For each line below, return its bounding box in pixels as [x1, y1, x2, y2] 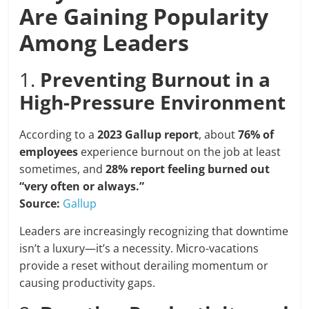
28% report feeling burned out [106, 161, 270, 177]
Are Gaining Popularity [19, 1, 269, 31]
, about [199, 127, 239, 142]
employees [19, 144, 79, 159]
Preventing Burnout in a [40, 66, 271, 92]
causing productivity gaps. [19, 275, 156, 290]
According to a [19, 127, 98, 142]
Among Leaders [19, 28, 190, 57]
